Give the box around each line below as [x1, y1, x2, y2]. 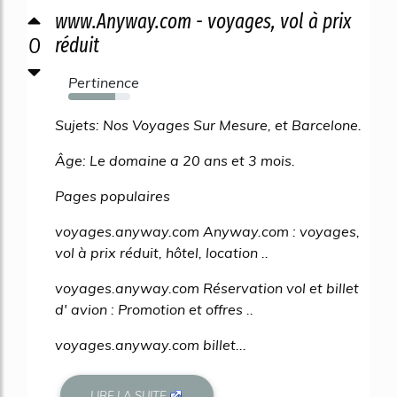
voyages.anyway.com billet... [55, 336, 246, 354]
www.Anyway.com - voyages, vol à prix [55, 9, 351, 35]
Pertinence [68, 74, 139, 92]
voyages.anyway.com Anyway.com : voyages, [55, 222, 360, 241]
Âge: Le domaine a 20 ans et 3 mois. [55, 152, 295, 170]
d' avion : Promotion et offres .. [55, 300, 253, 319]
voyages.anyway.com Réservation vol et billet [55, 279, 359, 298]
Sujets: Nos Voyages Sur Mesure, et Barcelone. [55, 116, 362, 135]
